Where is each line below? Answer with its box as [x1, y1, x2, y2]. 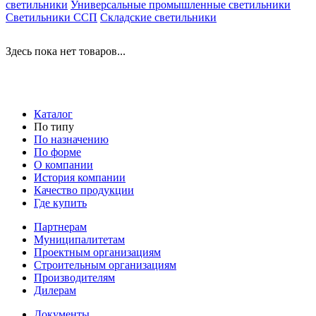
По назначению [34, 133, 109, 145]
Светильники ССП [6, 11, 97, 23]
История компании [34, 171, 126, 183]
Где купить [34, 196, 87, 209]
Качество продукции [34, 183, 134, 196]
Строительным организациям [34, 258, 176, 271]
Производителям [34, 271, 115, 284]
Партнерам [34, 220, 87, 233]
